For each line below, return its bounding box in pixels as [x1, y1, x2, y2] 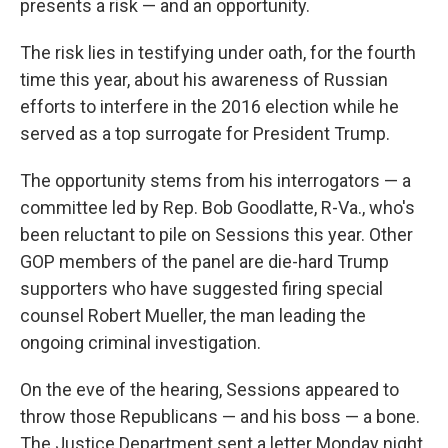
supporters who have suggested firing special [20, 277, 383, 299]
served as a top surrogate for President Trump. [20, 122, 390, 144]
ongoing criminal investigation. [20, 331, 261, 353]
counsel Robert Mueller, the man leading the [20, 304, 366, 326]
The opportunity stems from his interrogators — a [20, 169, 411, 191]
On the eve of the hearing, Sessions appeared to [20, 378, 399, 400]
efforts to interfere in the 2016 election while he [20, 95, 399, 117]
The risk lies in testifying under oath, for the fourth [20, 41, 416, 63]
